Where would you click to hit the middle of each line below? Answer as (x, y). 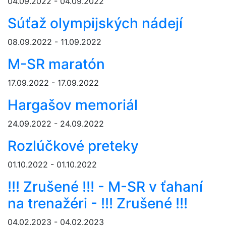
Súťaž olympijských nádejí (95, 23)
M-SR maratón (56, 64)
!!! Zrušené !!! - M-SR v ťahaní (105, 187)
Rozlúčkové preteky (73, 146)
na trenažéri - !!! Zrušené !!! (98, 204)
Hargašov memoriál (73, 105)
